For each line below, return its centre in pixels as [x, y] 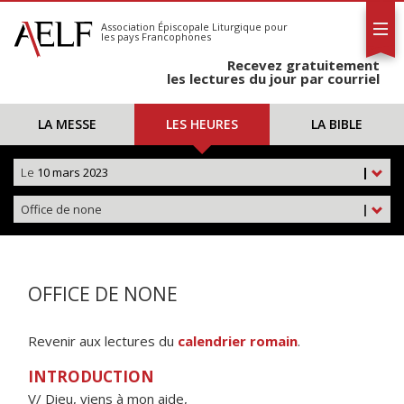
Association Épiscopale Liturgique [181, 27]
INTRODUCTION [91, 376]
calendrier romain [238, 341]
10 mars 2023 [71, 172]
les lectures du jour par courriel [273, 78]
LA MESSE [68, 124]
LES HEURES [202, 124]
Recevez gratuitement [303, 65]
